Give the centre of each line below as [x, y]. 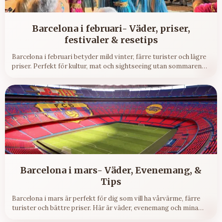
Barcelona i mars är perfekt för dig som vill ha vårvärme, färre [106, 199]
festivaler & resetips [111, 40]
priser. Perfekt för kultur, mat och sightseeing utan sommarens [109, 66]
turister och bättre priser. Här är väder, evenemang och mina [105, 208]
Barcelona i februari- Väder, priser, [111, 29]
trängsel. [26, 76]
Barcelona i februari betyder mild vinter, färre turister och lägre [109, 57]
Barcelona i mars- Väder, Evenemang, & [111, 170]
